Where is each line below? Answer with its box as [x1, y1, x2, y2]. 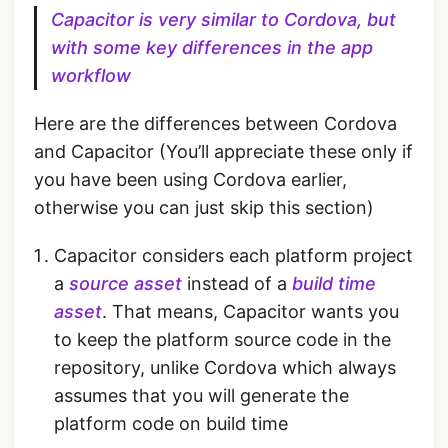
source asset [69, 273, 182, 295]
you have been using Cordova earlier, [34, 169, 347, 191]
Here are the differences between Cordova [34, 113, 397, 135]
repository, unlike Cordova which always [54, 357, 396, 379]
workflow [51, 65, 131, 87]
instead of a [182, 273, 292, 295]
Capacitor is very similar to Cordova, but [51, 9, 396, 31]
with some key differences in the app [51, 37, 373, 59]
